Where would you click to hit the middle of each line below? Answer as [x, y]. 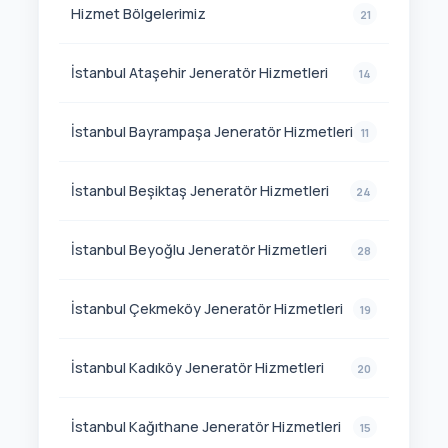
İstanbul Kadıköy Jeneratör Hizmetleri [197, 368]
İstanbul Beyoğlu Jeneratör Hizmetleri [198, 250]
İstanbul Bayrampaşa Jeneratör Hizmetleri [211, 132]
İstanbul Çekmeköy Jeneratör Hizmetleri [206, 309]
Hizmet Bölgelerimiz [138, 14]
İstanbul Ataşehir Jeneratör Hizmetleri [199, 73]
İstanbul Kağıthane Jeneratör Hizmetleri [205, 427]
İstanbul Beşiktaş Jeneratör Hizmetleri [199, 191]
